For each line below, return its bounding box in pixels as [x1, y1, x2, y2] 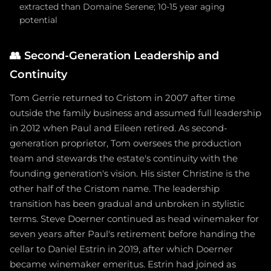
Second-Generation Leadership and [24, 48, 219, 62]
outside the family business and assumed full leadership [10, 107, 261, 119]
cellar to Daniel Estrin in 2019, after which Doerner [10, 243, 233, 255]
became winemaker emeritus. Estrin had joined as [10, 258, 236, 270]
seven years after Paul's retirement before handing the [10, 228, 255, 240]
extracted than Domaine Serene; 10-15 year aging [19, 1, 225, 11]
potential [19, 15, 57, 25]
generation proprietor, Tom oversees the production [10, 137, 241, 149]
